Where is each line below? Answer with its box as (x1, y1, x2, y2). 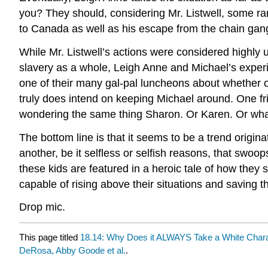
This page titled (19, 232, 80, 242)
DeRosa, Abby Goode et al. (19, 245, 126, 255)
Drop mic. (19, 201, 65, 214)
